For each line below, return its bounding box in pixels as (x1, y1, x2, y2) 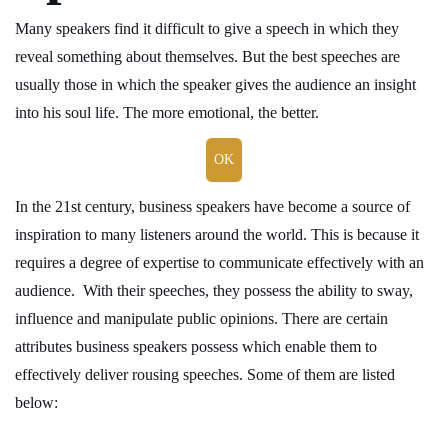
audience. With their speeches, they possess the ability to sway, (15, 282, 413, 299)
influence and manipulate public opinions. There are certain (15, 310, 388, 327)
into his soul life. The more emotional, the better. (15, 104, 319, 121)
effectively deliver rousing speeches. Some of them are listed (15, 366, 395, 383)
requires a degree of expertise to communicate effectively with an (15, 254, 424, 271)
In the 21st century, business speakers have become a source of (15, 198, 410, 215)
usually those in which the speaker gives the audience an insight (15, 76, 416, 93)
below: (15, 394, 58, 411)
